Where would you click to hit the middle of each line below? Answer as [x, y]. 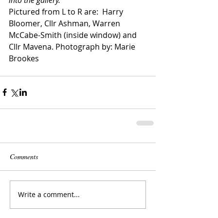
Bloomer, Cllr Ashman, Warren [65, 23]
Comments [24, 156]
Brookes [24, 58]
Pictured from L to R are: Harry [67, 11]
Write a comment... [49, 195]
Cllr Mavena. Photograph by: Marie [73, 46]
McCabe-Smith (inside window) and [74, 35]
